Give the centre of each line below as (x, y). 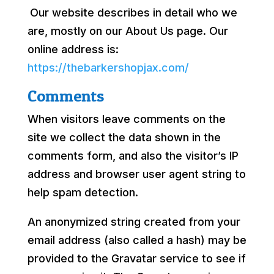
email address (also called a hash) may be (137, 240)
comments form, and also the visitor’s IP (133, 155)
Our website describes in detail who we (133, 12)
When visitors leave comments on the (126, 119)
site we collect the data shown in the (124, 137)
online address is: (73, 49)
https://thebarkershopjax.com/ (108, 67)
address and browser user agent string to (136, 174)
